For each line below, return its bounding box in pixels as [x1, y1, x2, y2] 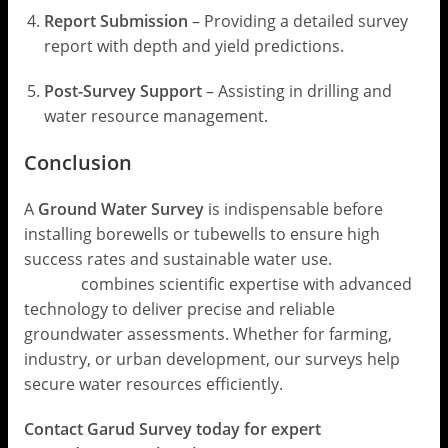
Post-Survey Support [43, 80, 202, 103]
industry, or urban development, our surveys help [23, 348, 400, 371]
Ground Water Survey [37, 198, 204, 221]
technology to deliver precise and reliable [23, 298, 335, 321]
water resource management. [43, 105, 268, 128]
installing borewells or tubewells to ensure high [23, 223, 380, 246]
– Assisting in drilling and [201, 80, 392, 103]
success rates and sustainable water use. [23, 248, 336, 271]
